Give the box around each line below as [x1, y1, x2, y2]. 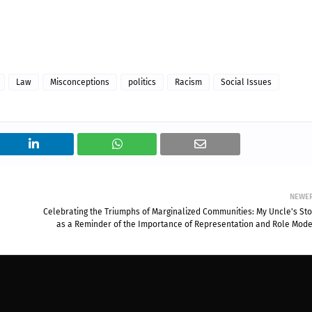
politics [128, 77, 156, 87]
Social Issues [221, 77, 272, 87]
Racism [175, 77, 202, 87]
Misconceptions [50, 77, 109, 87]
